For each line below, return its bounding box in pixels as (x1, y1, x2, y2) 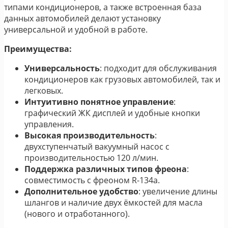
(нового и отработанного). (24, 208, 130, 219)
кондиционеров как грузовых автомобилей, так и (24, 73, 220, 85)
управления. (24, 118, 74, 130)
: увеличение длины (138, 185, 217, 197)
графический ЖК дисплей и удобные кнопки (24, 107, 200, 119)
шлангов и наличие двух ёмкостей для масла (24, 196, 203, 208)
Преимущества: (4, 43, 72, 54)
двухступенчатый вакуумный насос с (24, 140, 169, 152)
